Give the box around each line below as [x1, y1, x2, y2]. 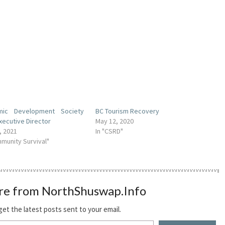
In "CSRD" [95, 127, 124, 136]
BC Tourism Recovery [95, 106, 160, 116]
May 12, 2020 [95, 117, 134, 126]
